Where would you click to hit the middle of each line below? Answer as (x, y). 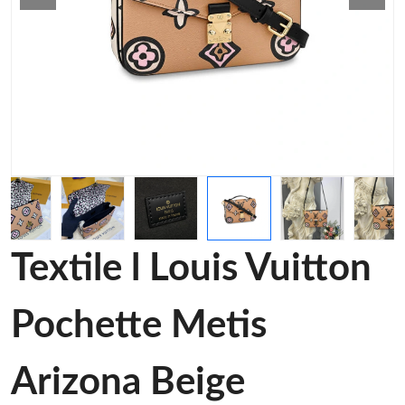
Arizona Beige (128, 382)
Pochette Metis (139, 325)
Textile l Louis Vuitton (191, 268)
